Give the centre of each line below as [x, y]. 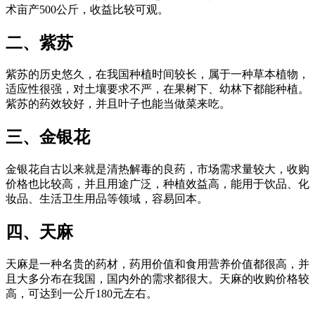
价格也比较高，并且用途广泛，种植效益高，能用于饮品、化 [157, 184]
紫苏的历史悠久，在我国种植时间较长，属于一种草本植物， [157, 75]
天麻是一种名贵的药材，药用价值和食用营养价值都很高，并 [157, 264]
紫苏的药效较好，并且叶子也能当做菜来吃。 [118, 104]
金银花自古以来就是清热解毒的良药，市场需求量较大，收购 [157, 169]
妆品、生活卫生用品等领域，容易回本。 [107, 199]
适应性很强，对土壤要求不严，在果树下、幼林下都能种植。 [157, 89]
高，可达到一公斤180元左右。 [82, 294]
